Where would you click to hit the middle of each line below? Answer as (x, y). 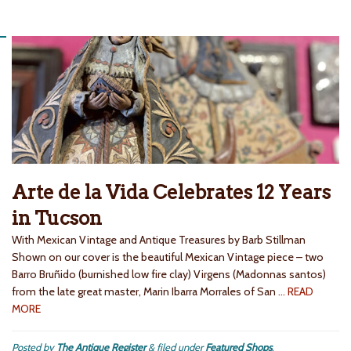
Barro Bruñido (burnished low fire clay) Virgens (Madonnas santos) (169, 275)
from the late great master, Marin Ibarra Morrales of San (145, 292)
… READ (296, 292)
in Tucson (57, 219)
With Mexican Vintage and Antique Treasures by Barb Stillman (160, 240)
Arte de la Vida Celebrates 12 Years (171, 193)
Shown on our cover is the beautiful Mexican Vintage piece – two (168, 257)
